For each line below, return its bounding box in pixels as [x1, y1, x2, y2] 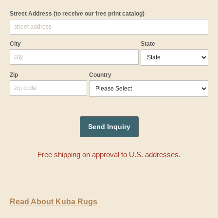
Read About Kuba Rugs [10, 198, 97, 206]
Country [89, 72, 112, 79]
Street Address [10, 10, 54, 18]
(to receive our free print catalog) [54, 10, 145, 18]
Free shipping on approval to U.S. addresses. [37, 150, 181, 159]
